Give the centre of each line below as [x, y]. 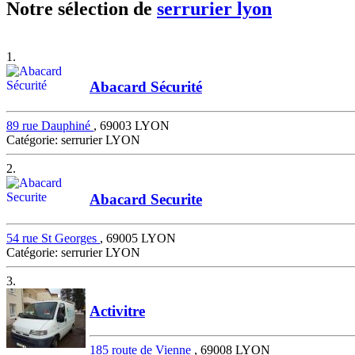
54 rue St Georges [53, 238]
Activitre [117, 311]
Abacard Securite [146, 199]
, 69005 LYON [138, 238]
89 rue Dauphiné [50, 126]
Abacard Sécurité [146, 87]
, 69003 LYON [132, 126]
